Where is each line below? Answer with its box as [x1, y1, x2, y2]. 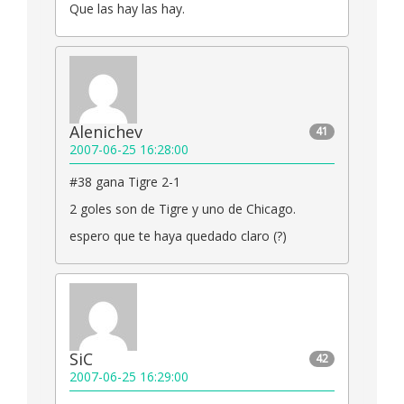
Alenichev [69, 121, 142, 143]
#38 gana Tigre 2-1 [69, 173, 180, 191]
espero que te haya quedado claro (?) [69, 227, 287, 245]
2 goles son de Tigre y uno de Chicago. [69, 200, 296, 218]
